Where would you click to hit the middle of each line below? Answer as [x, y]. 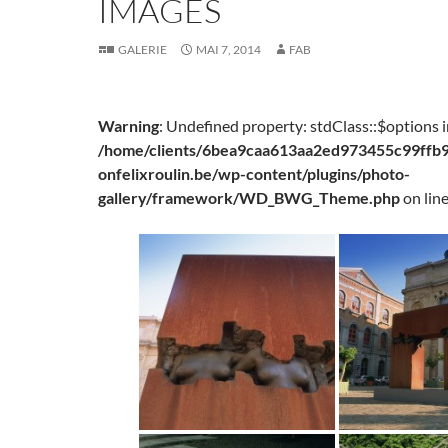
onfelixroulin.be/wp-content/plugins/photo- [254, 173]
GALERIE [142, 49]
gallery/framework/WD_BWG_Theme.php [249, 197]
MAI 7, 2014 [228, 49]
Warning [128, 125]
